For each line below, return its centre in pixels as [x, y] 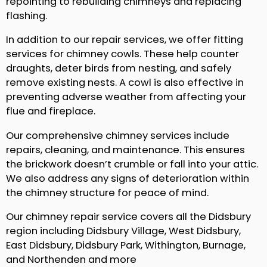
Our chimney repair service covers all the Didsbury [128, 217]
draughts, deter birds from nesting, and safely [119, 69]
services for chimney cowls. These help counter [122, 54]
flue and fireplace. [51, 111]
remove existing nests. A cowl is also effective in [125, 83]
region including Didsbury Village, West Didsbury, [123, 231]
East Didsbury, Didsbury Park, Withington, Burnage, [126, 246]
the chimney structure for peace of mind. [107, 193]
